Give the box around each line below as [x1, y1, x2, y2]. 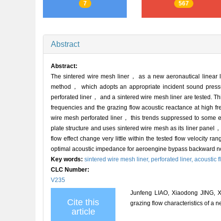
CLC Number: [51, 166, 91, 173]
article [71, 206, 95, 217]
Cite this [67, 197, 99, 207]
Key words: [51, 155, 84, 163]
